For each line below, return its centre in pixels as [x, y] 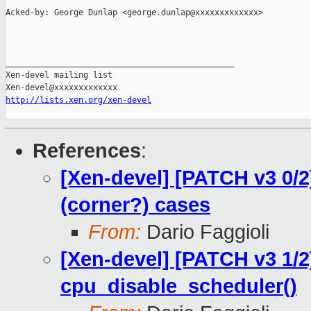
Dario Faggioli [205, 232]
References [87, 151]
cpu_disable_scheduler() [179, 286]
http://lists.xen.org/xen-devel [78, 100]
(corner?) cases [135, 205]
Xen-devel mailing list [59, 75]
